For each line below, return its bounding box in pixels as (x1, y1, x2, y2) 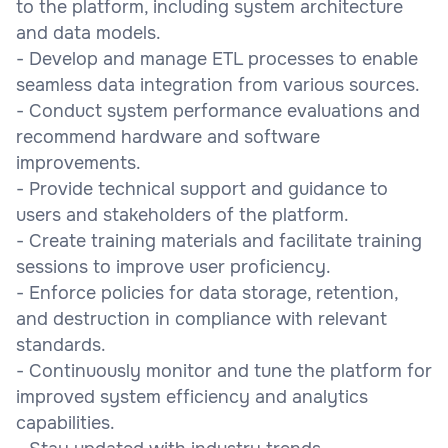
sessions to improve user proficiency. (16, 255, 331, 278)
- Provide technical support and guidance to (16, 177, 388, 200)
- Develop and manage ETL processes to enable (16, 47, 418, 70)
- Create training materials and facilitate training (16, 229, 422, 252)
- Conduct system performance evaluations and (16, 99, 420, 122)
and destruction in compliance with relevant (16, 307, 387, 330)
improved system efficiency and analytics (16, 385, 368, 408)
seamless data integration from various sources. (16, 73, 420, 96)
